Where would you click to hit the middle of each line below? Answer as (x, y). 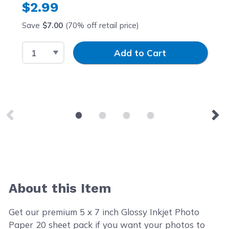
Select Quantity (54, 48)
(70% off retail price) (101, 25)
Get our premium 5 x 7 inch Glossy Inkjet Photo (104, 212)
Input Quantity (94, 48)
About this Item (60, 188)
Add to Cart (140, 53)
